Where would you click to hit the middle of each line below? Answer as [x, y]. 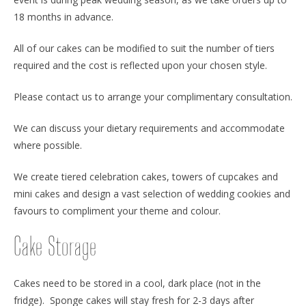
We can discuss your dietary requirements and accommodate [149, 128]
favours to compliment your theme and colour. [117, 210]
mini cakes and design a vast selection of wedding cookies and [152, 193]
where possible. [48, 145]
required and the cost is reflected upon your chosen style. [140, 65]
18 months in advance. [64, 16]
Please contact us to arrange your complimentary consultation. [153, 96]
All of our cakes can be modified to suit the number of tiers [144, 48]
